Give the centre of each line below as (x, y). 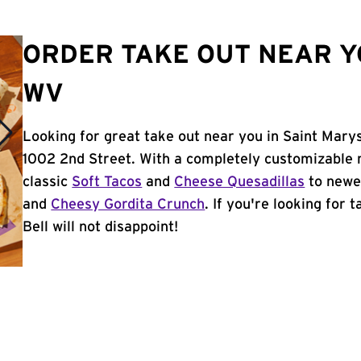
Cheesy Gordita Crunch (128, 205)
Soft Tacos (107, 182)
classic (48, 182)
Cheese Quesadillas (240, 182)
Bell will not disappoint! (101, 227)
